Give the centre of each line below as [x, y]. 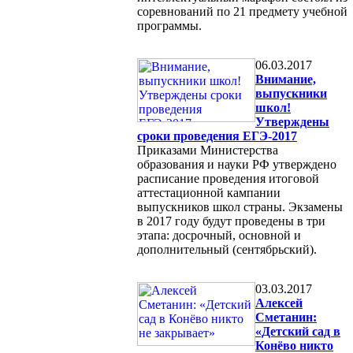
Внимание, [286, 79]
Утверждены [292, 121]
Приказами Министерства [208, 150]
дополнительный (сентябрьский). [227, 249]
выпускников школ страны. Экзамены [240, 206]
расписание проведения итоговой [228, 178]
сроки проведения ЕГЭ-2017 [217, 136]
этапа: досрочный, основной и [219, 235]
